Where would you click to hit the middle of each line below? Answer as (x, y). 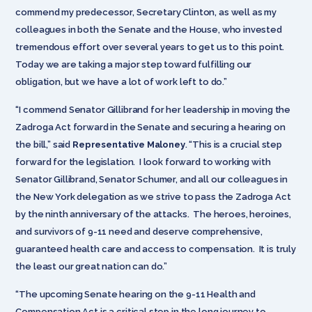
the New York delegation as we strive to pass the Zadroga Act (153, 196)
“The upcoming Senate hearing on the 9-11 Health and (135, 294)
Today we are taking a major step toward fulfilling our (134, 64)
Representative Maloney (129, 144)
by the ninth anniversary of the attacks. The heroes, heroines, (153, 214)
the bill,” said (44, 144)
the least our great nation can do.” (92, 266)
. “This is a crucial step (233, 144)
